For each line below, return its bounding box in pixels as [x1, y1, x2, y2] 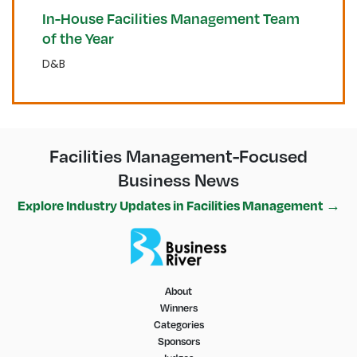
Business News [118, 169, 239, 190]
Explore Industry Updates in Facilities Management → [17, 197, 340, 214]
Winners [159, 301, 198, 314]
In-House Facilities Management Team [42, 9, 300, 27]
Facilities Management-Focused [49, 145, 308, 167]
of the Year [42, 29, 114, 47]
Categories [153, 318, 204, 331]
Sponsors [157, 335, 200, 347]
